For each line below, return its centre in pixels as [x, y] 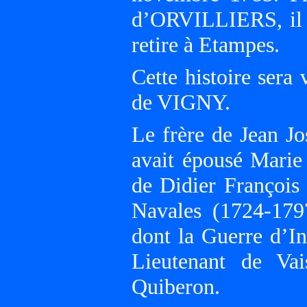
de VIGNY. [181, 102]
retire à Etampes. [206, 45]
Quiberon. [176, 286]
